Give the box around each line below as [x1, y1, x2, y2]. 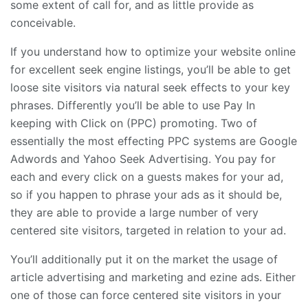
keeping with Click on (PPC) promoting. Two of [10, 115, 257, 130]
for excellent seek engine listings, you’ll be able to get [10, 62, 291, 76]
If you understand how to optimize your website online [10, 44, 296, 58]
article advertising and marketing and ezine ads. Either [10, 269, 296, 284]
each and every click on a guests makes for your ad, [10, 169, 283, 184]
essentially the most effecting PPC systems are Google [10, 133, 297, 148]
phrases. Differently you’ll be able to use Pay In [10, 98, 255, 112]
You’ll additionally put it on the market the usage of [10, 252, 278, 266]
